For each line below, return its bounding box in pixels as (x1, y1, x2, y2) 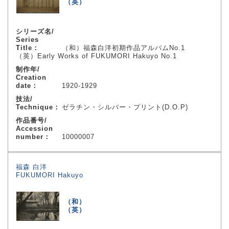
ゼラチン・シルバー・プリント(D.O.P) (62, 103, 188, 111)
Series (16, 36, 39, 43)
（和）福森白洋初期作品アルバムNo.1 (62, 44, 185, 52)
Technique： (16, 103, 60, 111)
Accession (16, 125, 53, 132)
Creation (16, 74, 47, 81)
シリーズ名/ (16, 28, 54, 35)
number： (16, 133, 51, 141)
